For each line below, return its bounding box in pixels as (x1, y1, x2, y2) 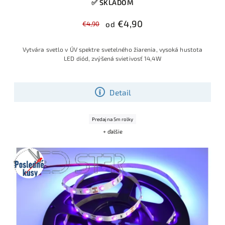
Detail (109, 87, 132, 97)
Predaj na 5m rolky (92, 116, 133, 123)
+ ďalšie (102, 128, 123, 135)
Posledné (15, 149, 49, 159)
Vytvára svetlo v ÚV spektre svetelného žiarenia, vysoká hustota (22, 46, 203, 53)
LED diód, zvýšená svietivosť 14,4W (64, 55, 161, 62)
